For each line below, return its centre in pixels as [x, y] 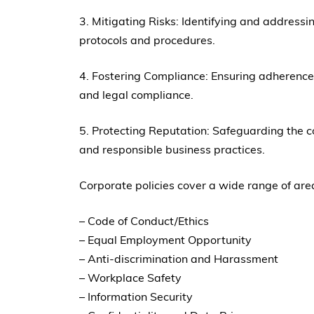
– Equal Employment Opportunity [166, 240]
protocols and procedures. [148, 40]
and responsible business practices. [172, 150]
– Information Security [136, 297]
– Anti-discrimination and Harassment [179, 259]
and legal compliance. [137, 95]
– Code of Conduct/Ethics [144, 221]
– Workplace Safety [131, 278]
